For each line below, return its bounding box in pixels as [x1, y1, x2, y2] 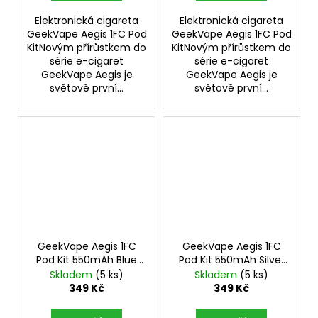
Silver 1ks [66, 266, 107, 281]
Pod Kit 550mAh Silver [178, 253, 285, 268]
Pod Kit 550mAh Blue [36, 253, 137, 268]
